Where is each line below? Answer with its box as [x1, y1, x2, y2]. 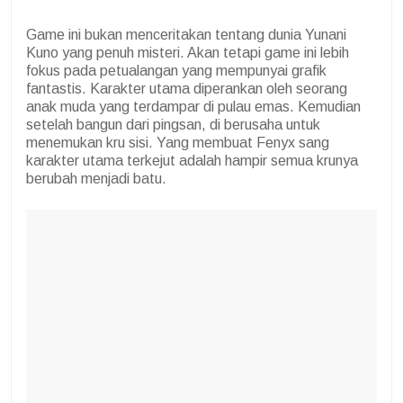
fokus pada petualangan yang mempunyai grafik [26, 63, 327, 79]
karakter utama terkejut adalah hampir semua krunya [26, 153, 358, 169]
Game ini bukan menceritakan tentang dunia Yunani [26, 27, 346, 43]
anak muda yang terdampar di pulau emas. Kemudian [26, 99, 361, 115]
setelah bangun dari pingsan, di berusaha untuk [26, 117, 320, 133]
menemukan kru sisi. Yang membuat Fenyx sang [26, 135, 329, 151]
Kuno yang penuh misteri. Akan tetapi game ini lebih [26, 45, 349, 61]
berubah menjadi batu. [26, 171, 166, 187]
